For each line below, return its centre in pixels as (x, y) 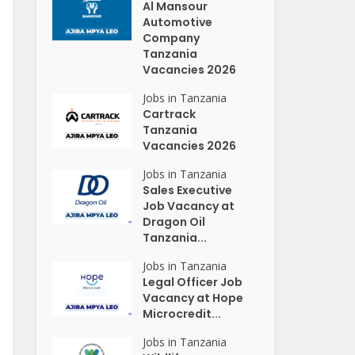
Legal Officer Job (193, 282)
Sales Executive (188, 190)
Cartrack (170, 114)
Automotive (178, 22)
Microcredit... (182, 314)
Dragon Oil (174, 222)
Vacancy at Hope (193, 298)
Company (172, 38)
